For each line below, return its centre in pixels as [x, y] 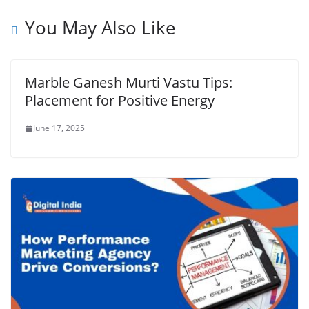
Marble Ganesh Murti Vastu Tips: [129, 83]
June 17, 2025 [59, 128]
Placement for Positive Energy [120, 101]
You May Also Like [100, 28]
